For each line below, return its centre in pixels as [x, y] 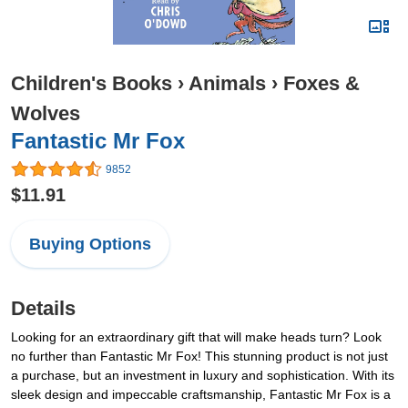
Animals [227, 83]
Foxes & [321, 83]
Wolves [46, 113]
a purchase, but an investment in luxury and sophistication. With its [203, 376]
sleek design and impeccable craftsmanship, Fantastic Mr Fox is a [201, 395]
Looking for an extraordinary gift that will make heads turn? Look [196, 337]
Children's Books [92, 83]
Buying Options [90, 245]
